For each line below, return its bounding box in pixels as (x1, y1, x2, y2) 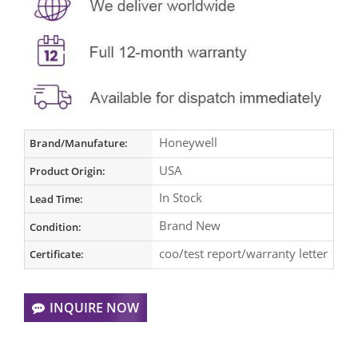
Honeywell (159, 133, 217, 150)
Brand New (159, 217, 221, 234)
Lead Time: (30, 191, 84, 206)
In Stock (159, 189, 202, 206)
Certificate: (30, 247, 85, 262)
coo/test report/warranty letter (159, 245, 328, 261)
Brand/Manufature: (30, 136, 129, 151)
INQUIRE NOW (50, 298, 139, 316)
